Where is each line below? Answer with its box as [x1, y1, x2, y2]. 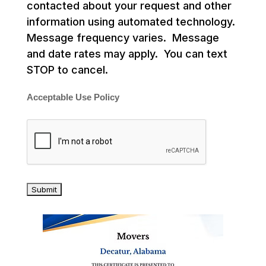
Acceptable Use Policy [26, 92, 119, 102]
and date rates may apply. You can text [26, 47, 227, 60]
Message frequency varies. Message [26, 31, 219, 44]
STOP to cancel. [26, 63, 117, 76]
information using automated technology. [26, 15, 238, 28]
